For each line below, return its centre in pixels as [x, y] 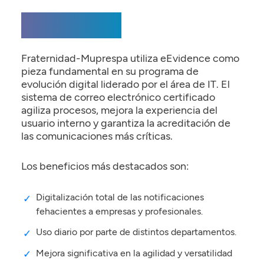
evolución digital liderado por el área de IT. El [125, 84]
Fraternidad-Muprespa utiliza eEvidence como [130, 58]
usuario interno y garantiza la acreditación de [126, 123]
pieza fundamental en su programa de [110, 71]
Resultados [71, 25]
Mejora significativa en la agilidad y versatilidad [134, 253]
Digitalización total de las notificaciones [120, 197]
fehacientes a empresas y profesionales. [119, 212]
